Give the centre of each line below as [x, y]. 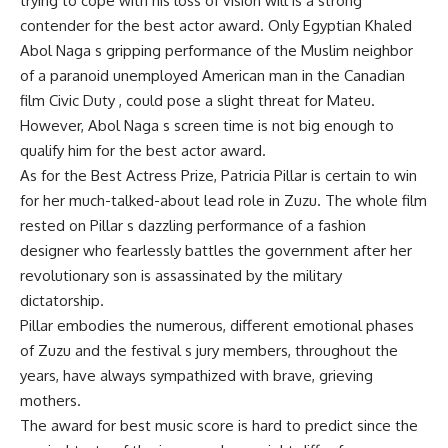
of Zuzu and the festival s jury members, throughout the [209, 350]
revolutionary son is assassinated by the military [181, 275]
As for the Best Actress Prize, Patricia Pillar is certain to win [218, 175]
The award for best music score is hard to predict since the [219, 425]
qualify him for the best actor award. [143, 150]
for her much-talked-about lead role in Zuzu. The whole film [223, 200]
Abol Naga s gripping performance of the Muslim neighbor [216, 50]
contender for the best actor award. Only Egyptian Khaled [216, 25]
